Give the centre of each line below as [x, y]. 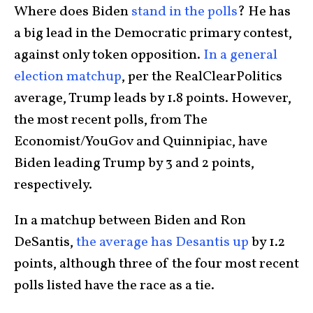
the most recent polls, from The [111, 120]
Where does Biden [73, 12]
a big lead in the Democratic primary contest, [153, 33]
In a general [240, 55]
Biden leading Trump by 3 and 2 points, [134, 163]
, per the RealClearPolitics [202, 77]
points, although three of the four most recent [156, 264]
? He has [264, 12]
